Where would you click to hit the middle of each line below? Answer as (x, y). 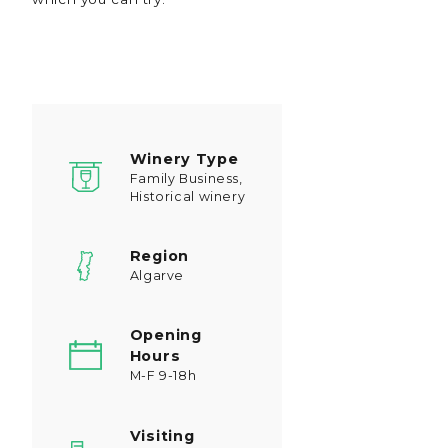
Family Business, (186, 178)
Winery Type (184, 158)
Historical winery (187, 196)
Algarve (157, 276)
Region (159, 256)
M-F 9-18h (163, 376)
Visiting (162, 435)
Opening (165, 335)
